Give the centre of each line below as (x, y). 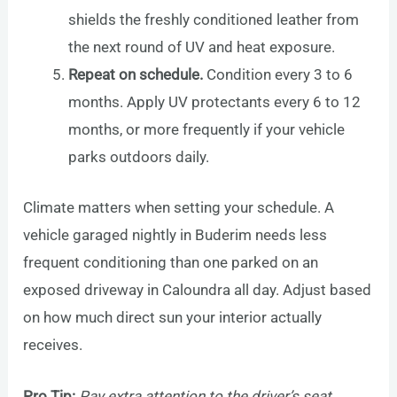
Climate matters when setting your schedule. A (179, 207)
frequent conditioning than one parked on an (171, 262)
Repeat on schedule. (136, 75)
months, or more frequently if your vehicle (207, 130)
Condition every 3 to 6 (278, 75)
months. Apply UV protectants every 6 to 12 (215, 102)
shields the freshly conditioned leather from (214, 20)
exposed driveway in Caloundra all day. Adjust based (198, 289)
